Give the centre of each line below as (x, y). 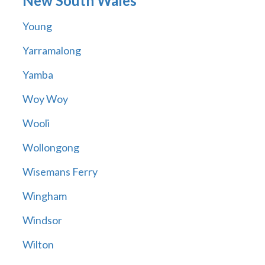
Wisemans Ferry (60, 172)
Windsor (42, 220)
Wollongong (51, 148)
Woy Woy (45, 99)
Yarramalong (51, 51)
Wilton (38, 245)
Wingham (44, 196)
